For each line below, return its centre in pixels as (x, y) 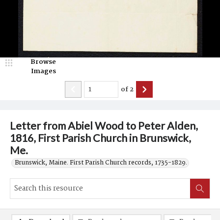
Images (43, 71)
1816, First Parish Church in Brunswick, (100, 138)
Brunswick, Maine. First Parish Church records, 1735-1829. (101, 163)
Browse (43, 62)
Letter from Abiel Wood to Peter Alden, (104, 126)
